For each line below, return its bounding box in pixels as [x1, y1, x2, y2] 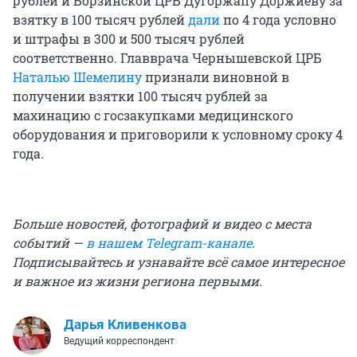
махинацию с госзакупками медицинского [13, 106, 293, 124]
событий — [13, 233, 86, 251]
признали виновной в [142, 68, 289, 85]
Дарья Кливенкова [64, 316, 186, 332]
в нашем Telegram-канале [86, 233, 252, 251]
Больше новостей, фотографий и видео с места [13, 214, 312, 232]
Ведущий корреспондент [64, 335, 175, 347]
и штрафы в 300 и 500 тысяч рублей [13, 29, 245, 47]
